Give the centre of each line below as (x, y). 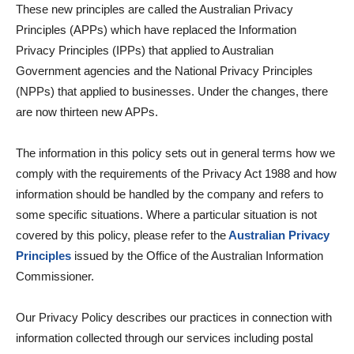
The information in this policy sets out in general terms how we (175, 153)
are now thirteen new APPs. (87, 112)
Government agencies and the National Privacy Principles (164, 71)
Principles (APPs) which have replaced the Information (156, 30)
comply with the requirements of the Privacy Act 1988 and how (176, 173)
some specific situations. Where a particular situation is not (166, 215)
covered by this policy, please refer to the (121, 235)
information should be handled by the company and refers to (169, 194)
